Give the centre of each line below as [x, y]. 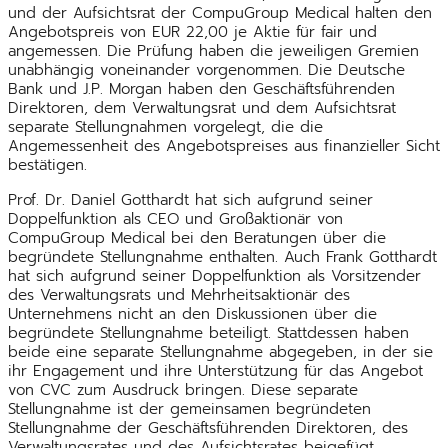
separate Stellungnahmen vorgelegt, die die [165, 126]
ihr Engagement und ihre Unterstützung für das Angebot [215, 370]
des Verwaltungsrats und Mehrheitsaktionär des [179, 294]
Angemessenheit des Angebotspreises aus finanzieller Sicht [224, 145]
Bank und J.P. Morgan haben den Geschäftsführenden [201, 88]
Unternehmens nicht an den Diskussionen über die [192, 313]
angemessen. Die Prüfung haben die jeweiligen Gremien [213, 50]
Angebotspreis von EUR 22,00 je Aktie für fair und [192, 31]
